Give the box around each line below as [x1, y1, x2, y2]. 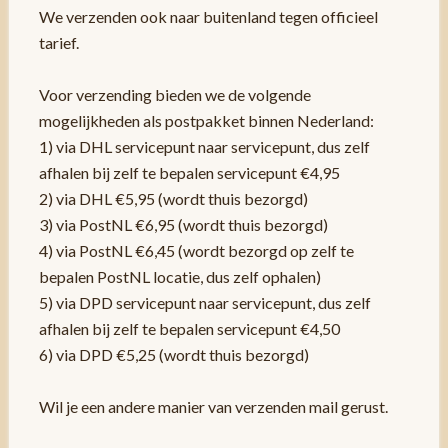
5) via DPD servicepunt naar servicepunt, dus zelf [38, 293, 371, 313]
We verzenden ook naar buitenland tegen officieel [38, 7, 378, 27]
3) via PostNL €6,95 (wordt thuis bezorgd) [38, 215, 328, 235]
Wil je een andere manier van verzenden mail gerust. [38, 397, 388, 417]
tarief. [38, 33, 79, 53]
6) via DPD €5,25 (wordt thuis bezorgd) [38, 345, 309, 365]
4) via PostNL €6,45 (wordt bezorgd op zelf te [38, 241, 354, 261]
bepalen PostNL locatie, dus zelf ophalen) [38, 267, 321, 287]
